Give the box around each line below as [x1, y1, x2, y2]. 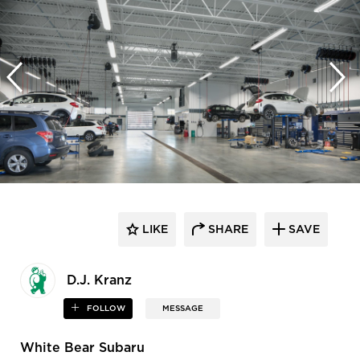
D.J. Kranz [67, 274, 132, 288]
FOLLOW [84, 305, 126, 313]
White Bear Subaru [20, 342, 145, 355]
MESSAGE [162, 305, 204, 313]
